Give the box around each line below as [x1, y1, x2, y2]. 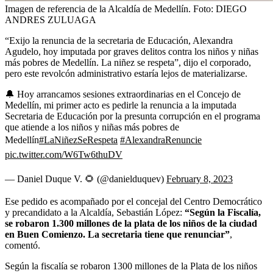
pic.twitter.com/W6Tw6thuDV [5, 149, 122, 160]
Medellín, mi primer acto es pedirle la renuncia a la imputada [5, 99, 236, 110]
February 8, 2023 [166, 173, 233, 184]
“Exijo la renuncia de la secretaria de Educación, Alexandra [5, 35, 233, 46]
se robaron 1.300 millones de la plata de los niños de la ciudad [5, 218, 257, 229]
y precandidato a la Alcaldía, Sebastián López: [5, 207, 185, 218]
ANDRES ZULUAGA [5, 14, 96, 25]
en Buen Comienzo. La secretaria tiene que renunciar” [5, 229, 230, 239]
